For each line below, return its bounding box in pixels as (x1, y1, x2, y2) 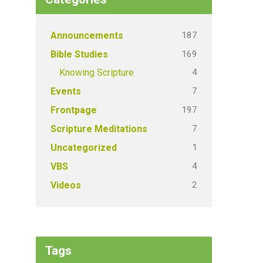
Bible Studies (50, 49, 108, 60)
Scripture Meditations (50, 123, 147, 134)
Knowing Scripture (59, 67, 134, 78)
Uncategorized (50, 142, 117, 153)
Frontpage (50, 104, 97, 116)
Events (50, 86, 81, 97)
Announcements (50, 30, 123, 41)
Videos (50, 180, 81, 191)
